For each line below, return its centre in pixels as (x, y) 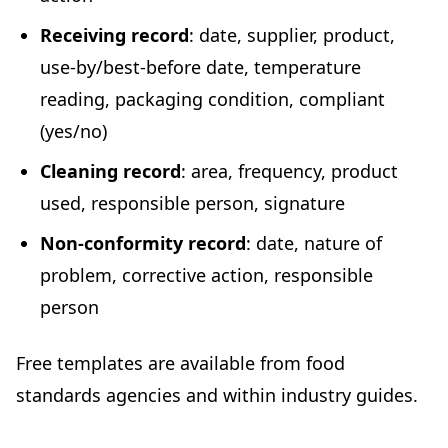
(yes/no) (73, 131)
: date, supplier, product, (292, 35)
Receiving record (114, 35)
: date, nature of (314, 243)
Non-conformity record (143, 243)
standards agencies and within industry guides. (217, 395)
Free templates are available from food (180, 363)
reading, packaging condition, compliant (212, 99)
